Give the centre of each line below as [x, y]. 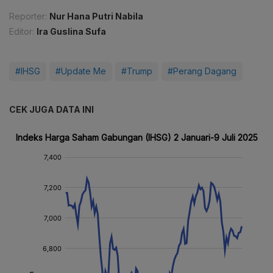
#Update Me [81, 71]
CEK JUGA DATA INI [51, 110]
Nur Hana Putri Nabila [96, 16]
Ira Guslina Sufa [71, 32]
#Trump [137, 71]
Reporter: [28, 16]
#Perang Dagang [202, 71]
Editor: [22, 32]
